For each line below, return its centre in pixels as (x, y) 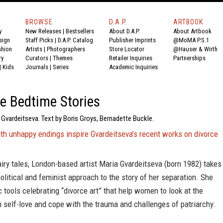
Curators (37, 58)
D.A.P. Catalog (75, 40)
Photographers (66, 49)
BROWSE (39, 22)
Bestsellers (80, 31)
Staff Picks (39, 40)
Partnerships (189, 58)
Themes (63, 58)
